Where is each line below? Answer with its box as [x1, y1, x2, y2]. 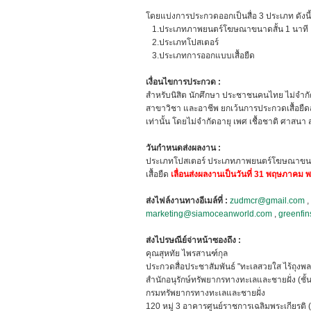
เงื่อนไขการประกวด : [146, 77, 221, 87]
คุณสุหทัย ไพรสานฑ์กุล [146, 249, 228, 258]
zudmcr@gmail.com [230, 196, 305, 205]
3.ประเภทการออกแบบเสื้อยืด [146, 51, 255, 60]
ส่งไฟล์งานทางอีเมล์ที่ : [146, 196, 228, 205]
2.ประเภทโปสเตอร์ [146, 37, 219, 47]
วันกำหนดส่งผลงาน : [146, 143, 221, 153]
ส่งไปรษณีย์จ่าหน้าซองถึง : [146, 235, 241, 245]
